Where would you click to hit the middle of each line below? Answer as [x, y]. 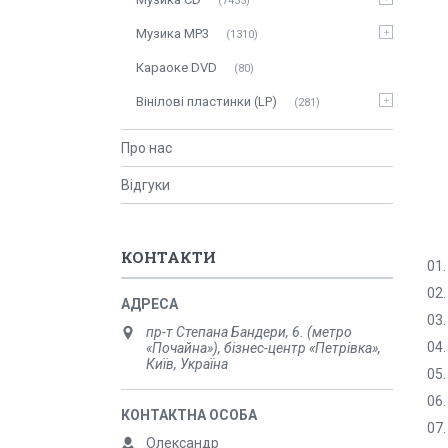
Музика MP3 [172, 33]
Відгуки [145, 185]
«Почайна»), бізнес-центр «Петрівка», [263, 348]
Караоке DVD [176, 67]
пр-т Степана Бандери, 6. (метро [249, 332]
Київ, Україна [187, 364]
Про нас [146, 148]
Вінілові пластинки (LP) [206, 101]
